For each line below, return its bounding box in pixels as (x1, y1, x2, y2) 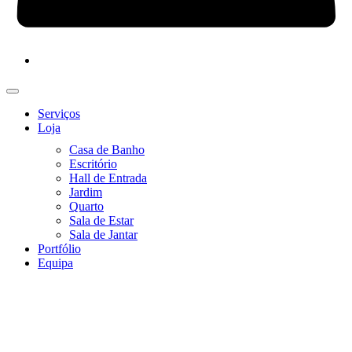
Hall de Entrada (69, 171, 147, 185)
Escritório (69, 157, 117, 170)
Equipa (38, 256, 73, 269)
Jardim (69, 185, 102, 199)
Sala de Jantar (69, 228, 137, 241)
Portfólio (38, 242, 81, 255)
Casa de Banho (69, 143, 145, 156)
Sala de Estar (69, 214, 134, 227)
